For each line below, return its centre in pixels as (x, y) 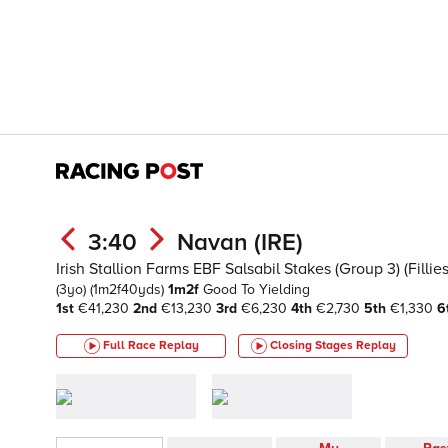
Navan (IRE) (240, 242)
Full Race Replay (150, 345)
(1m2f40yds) (129, 289)
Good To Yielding (256, 289)
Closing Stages (312, 345)
